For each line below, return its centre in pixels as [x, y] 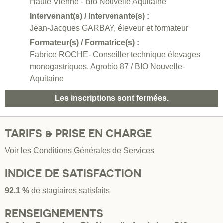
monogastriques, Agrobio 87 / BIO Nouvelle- [107, 67]
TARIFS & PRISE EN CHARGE [78, 134]
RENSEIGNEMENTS [54, 213]
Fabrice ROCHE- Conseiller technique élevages [115, 55]
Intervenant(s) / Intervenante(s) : [90, 16]
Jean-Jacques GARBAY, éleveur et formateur [109, 28]
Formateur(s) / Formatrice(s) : [85, 43]
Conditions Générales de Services [94, 151]
